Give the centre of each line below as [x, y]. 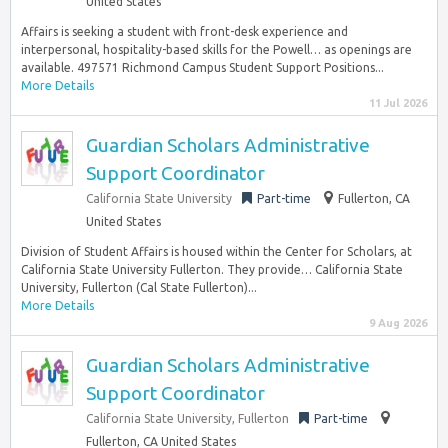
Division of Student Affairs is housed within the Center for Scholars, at [216, 251]
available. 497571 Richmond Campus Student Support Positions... [202, 67]
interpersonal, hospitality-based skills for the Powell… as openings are [216, 49]
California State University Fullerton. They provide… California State [212, 269]
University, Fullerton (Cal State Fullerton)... [139, 287]
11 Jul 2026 [398, 103]
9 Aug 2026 [398, 323]
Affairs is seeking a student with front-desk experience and [184, 31]
